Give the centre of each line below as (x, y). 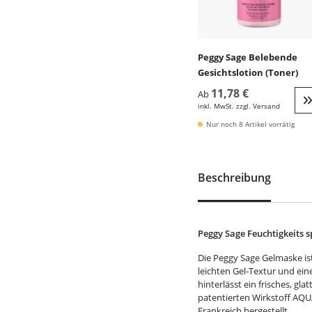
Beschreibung (234, 178)
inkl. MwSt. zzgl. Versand (239, 106)
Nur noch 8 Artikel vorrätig (250, 124)
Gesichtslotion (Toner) (248, 72)
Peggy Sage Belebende (248, 57)
